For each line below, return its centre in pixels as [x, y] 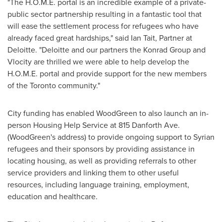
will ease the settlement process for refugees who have [103, 26]
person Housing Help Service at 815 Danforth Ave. [94, 125]
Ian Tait [143, 38]
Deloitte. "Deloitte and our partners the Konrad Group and [107, 50]
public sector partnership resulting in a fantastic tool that [105, 14]
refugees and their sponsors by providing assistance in [101, 149]
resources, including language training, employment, [98, 185]
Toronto [43, 85]
